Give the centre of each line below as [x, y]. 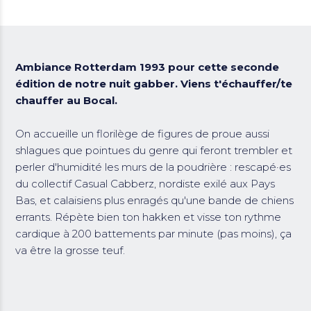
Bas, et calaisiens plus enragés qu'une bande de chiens [155, 201]
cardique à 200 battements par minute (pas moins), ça [154, 234]
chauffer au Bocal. [67, 101]
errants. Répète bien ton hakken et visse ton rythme [149, 217]
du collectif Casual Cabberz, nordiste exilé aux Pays [145, 184]
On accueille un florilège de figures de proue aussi [143, 134]
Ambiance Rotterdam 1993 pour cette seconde [148, 67]
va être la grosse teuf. [70, 251]
